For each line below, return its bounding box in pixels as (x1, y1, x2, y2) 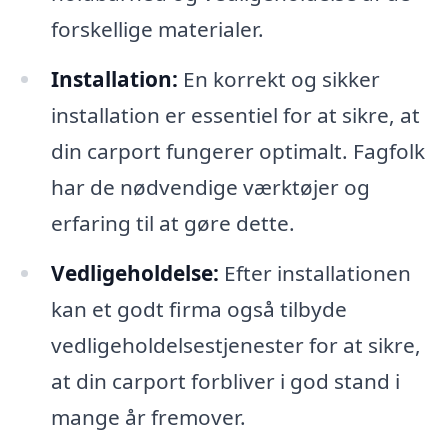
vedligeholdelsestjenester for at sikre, (50, 330, 421, 359)
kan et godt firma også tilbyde (50, 294, 347, 323)
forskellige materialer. (50, 14, 264, 43)
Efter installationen (218, 258, 411, 287)
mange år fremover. (50, 402, 246, 431)
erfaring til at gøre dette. (50, 208, 295, 237)
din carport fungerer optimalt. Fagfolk (50, 136, 425, 165)
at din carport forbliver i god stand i (50, 366, 400, 395)
